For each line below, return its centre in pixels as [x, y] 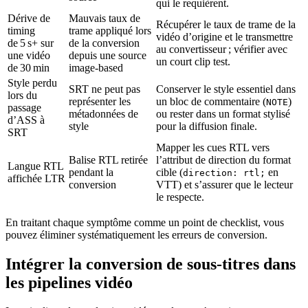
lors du [22, 95]
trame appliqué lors [110, 30]
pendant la [91, 172]
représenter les [100, 101]
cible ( [169, 172]
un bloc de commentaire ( [211, 101]
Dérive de [29, 18]
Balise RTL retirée [108, 159]
